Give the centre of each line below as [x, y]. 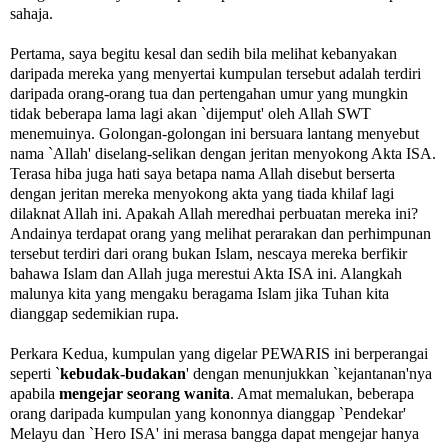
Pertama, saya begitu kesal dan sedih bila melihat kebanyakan [203, 53]
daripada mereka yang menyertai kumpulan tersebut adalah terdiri [215, 73]
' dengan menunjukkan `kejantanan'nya [309, 373]
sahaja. [31, 13]
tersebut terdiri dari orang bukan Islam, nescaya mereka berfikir [208, 253]
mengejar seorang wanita [144, 393]
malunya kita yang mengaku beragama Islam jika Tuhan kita [199, 293]
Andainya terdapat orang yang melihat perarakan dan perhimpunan [220, 233]
